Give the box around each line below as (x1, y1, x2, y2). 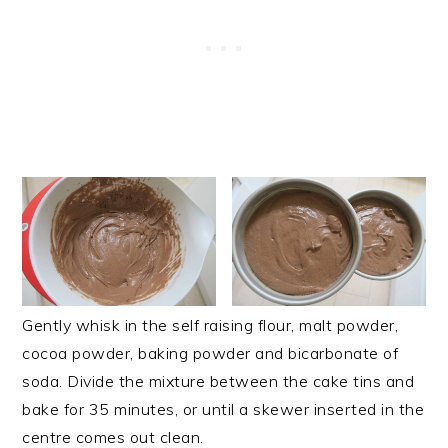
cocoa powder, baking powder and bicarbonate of (22, 343, 399, 364)
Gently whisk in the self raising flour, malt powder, (22, 315, 399, 336)
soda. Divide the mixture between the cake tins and (22, 371, 415, 392)
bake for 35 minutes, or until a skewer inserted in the (22, 399, 425, 420)
